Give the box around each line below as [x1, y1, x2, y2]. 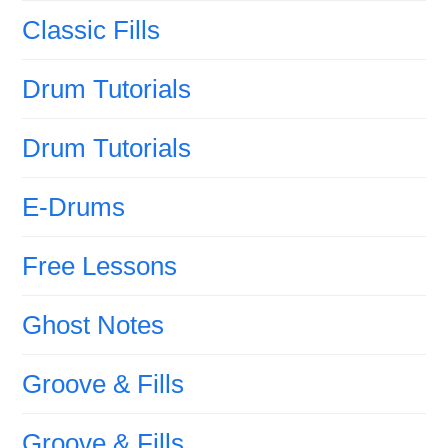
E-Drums [22, 193, 126, 222]
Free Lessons [22, 252, 178, 281]
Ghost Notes [22, 311, 165, 340]
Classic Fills [22, 16, 161, 45]
